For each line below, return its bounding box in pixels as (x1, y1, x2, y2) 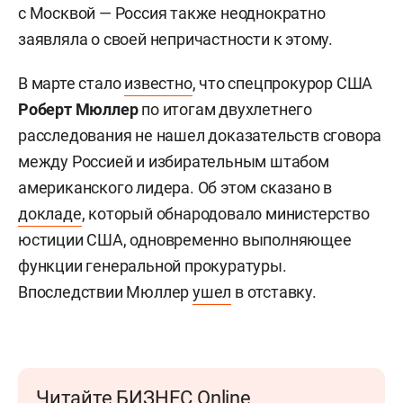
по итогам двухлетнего (138, 100, 313, 119)
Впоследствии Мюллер (18, 282, 193, 301)
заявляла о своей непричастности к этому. (18, 30, 333, 49)
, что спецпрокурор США (192, 74, 373, 93)
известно (124, 74, 193, 93)
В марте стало (18, 74, 125, 93)
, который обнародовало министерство (81, 204, 370, 223)
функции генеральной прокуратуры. (18, 256, 287, 275)
